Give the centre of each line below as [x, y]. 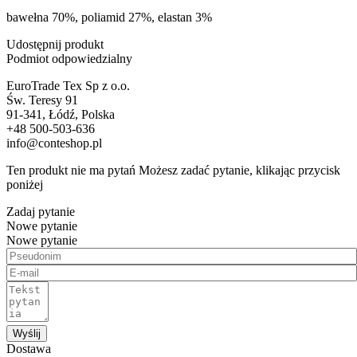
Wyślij [27, 333]
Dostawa [29, 348]
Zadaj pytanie [41, 211]
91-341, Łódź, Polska [61, 114]
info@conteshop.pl [54, 143]
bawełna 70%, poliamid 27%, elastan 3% [109, 17]
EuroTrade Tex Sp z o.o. [68, 85]
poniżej [25, 184]
